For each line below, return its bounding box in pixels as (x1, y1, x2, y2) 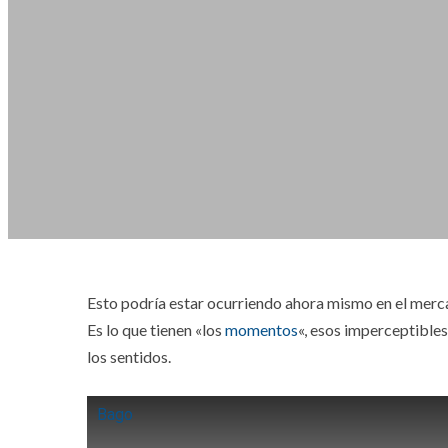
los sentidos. (87, 347, 171, 367)
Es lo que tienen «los (87, 320, 225, 340)
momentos (225, 320, 298, 340)
